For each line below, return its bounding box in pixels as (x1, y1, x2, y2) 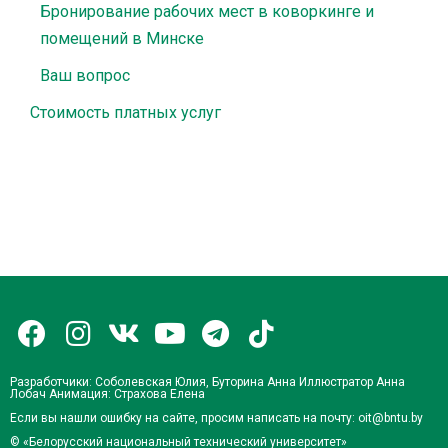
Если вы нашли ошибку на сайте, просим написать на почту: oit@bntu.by (10, 411, 423, 425)
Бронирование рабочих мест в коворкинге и (40, 2, 374, 21)
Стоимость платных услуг (30, 103, 221, 122)
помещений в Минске (40, 29, 204, 48)
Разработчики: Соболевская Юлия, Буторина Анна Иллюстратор (10, 375, 373, 389)
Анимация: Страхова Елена (46, 387, 205, 401)
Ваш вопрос (40, 66, 130, 85)
